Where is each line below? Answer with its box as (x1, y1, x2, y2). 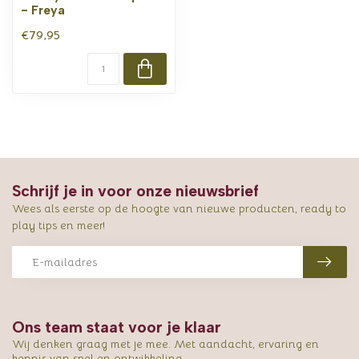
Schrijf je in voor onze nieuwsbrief (12, 181, 259, 200)
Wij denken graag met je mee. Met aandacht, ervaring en (12, 337, 319, 351)
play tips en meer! (12, 218, 105, 232)
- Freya (21, 2, 65, 18)
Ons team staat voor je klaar (12, 317, 221, 337)
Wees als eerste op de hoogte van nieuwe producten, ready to (12, 201, 346, 216)
